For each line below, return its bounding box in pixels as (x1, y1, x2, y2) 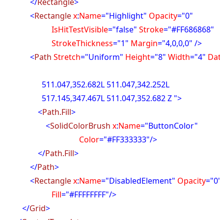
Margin (129, 38, 158, 49)
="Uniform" (81, 52, 124, 62)
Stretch (52, 52, 81, 62)
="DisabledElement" (101, 175, 176, 186)
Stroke (137, 24, 164, 35)
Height (123, 52, 151, 62)
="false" (108, 24, 137, 35)
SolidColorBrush (50, 120, 111, 131)
